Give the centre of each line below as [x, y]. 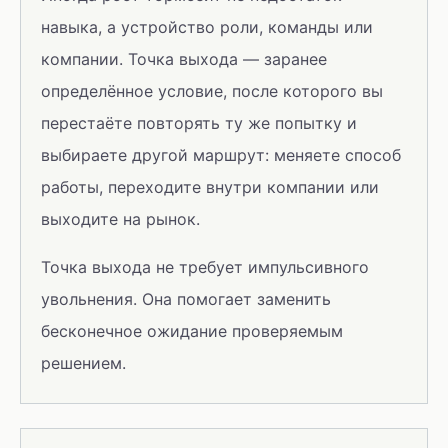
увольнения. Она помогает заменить [186, 299]
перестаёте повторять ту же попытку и [199, 123]
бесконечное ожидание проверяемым [192, 331]
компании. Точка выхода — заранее [184, 59]
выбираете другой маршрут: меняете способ [221, 155]
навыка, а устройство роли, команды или [207, 27]
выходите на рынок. [120, 219]
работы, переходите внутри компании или [210, 187]
